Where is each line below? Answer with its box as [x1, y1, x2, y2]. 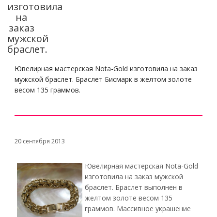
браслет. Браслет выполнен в [85, 183, 183, 192]
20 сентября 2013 [15, 137, 65, 145]
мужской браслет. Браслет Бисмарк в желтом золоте [15, 75, 192, 84]
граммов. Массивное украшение [85, 204, 191, 213]
